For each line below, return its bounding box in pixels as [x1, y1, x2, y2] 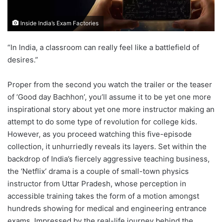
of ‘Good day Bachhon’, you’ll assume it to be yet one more [7, 92, 211, 102]
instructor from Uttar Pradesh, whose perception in [7, 178, 186, 188]
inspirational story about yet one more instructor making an [7, 104, 215, 114]
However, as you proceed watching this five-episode [7, 129, 192, 139]
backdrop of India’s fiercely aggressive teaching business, [7, 154, 210, 164]
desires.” [7, 55, 38, 64]
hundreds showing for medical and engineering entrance [7, 203, 207, 213]
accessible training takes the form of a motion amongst [7, 191, 199, 201]
